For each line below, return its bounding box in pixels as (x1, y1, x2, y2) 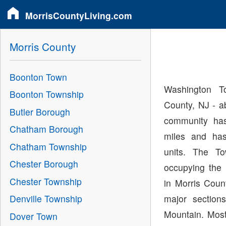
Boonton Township (9, 88, 84, 101)
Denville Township (9, 192, 82, 205)
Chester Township (9, 175, 82, 188)
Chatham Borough (9, 123, 83, 136)
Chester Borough (9, 157, 78, 171)
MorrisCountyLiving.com (25, 9, 132, 22)
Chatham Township (9, 140, 87, 153)
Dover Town (9, 209, 58, 222)
